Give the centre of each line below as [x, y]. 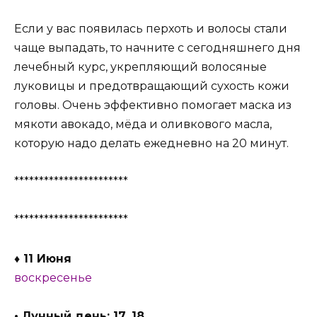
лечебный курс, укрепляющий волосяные [140, 67]
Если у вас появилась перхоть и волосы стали [151, 29]
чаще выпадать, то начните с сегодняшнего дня [157, 48]
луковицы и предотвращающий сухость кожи [152, 86]
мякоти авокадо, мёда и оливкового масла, [143, 125]
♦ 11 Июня [43, 258]
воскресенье [53, 277]
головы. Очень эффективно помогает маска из [153, 105]
